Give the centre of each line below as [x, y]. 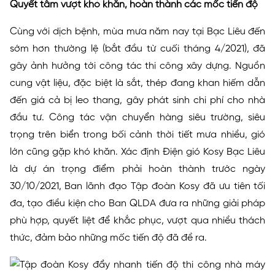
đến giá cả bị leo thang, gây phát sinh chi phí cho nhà [137, 100]
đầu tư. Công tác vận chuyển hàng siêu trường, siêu [137, 118]
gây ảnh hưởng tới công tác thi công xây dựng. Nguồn [137, 66]
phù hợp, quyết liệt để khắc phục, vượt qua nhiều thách [137, 221]
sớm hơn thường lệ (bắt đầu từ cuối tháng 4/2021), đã [137, 49]
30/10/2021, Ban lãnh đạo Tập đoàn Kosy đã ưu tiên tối [137, 186]
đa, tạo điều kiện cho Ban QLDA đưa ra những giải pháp [137, 203]
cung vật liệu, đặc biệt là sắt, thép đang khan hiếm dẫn [137, 83]
